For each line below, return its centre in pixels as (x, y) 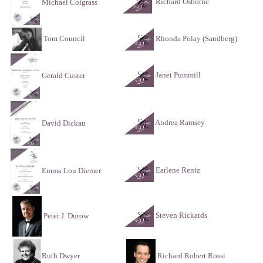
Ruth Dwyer (61, 256)
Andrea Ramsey (180, 123)
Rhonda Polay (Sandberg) (196, 39)
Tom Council (63, 39)
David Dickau (63, 123)
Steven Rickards (181, 215)
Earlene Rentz (178, 170)
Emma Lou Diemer (70, 170)
